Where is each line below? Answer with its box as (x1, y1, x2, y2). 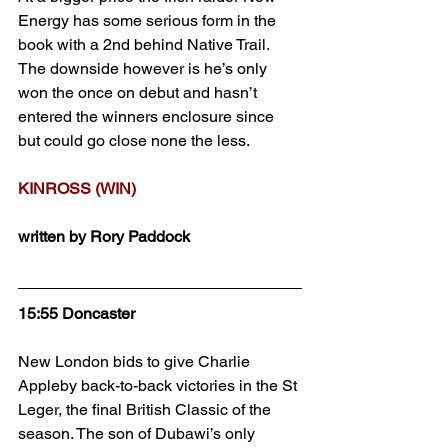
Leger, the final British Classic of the (18, 400, 275, 419)
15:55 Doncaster (18, 304, 135, 323)
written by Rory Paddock (18, 227, 190, 246)
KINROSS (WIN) (18, 179, 136, 198)
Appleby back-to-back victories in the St (18, 376, 301, 395)
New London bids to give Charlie (18, 352, 254, 371)
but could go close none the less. (18, 131, 250, 150)
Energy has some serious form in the (18, 11, 280, 30)
